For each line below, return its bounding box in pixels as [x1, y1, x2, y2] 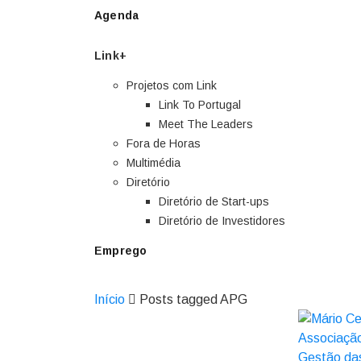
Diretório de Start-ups [159, 195, 269, 208]
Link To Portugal [159, 98, 241, 111]
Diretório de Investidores [159, 214, 285, 227]
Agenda [94, 9, 139, 22]
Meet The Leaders [159, 118, 253, 131]
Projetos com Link [127, 79, 217, 92]
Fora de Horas [127, 137, 201, 150]
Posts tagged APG [139, 293, 247, 306]
